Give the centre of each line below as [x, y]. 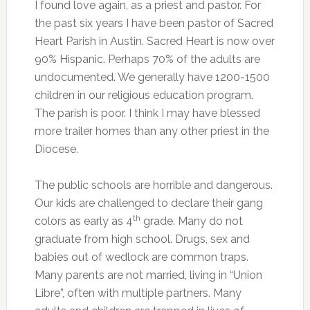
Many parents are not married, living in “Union [148, 275]
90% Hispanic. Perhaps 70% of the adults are [147, 59]
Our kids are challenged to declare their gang [148, 203]
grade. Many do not [191, 221]
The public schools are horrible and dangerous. [153, 185]
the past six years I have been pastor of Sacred [154, 23]
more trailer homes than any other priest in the [152, 131]
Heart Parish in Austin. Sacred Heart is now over [154, 41]
